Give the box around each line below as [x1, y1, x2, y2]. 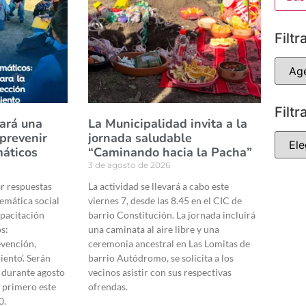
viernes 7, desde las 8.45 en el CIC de [87, 195, 242, 207]
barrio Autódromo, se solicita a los [87, 252, 234, 264]
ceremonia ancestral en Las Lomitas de [87, 238, 250, 250]
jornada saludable [87, 130, 192, 147]
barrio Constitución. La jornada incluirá [87, 209, 255, 221]
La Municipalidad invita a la [87, 115, 247, 133]
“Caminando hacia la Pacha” [87, 144, 252, 161]
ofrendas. [87, 281, 128, 293]
